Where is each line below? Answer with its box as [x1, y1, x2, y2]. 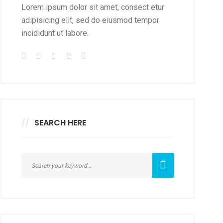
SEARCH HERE [34, 117, 86, 128]
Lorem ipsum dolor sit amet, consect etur [21, 2, 164, 12]
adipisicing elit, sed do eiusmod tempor [21, 15, 159, 25]
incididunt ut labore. [21, 28, 89, 38]
